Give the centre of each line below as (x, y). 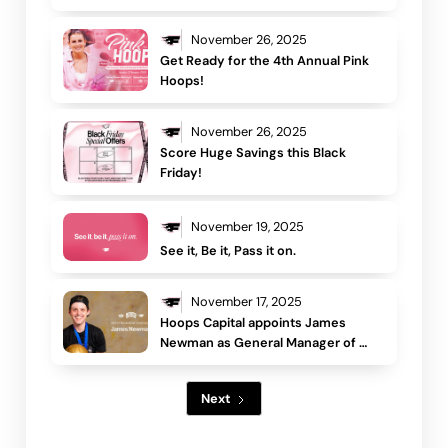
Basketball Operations (227, 363)
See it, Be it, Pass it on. (228, 251)
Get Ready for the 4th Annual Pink (265, 61)
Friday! (181, 173)
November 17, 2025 (246, 302)
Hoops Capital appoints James (253, 323)
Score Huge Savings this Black (253, 153)
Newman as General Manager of (258, 343)
